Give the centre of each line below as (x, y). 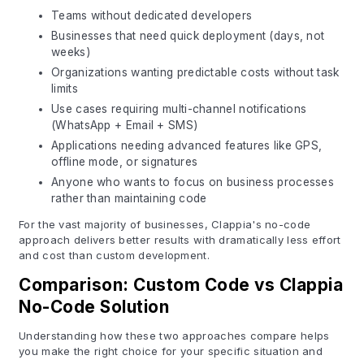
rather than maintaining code (129, 198)
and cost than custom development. (114, 255)
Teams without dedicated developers (152, 15)
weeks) (71, 52)
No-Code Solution (94, 307)
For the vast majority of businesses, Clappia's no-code (165, 224)
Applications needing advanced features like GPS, (187, 145)
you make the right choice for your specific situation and (171, 351)
